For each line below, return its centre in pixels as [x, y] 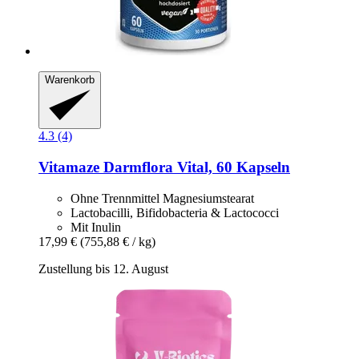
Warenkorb [70, 80]
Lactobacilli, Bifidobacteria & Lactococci [175, 212]
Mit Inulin [96, 227]
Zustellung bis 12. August [103, 268]
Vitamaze [69, 167]
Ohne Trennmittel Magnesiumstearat [162, 198]
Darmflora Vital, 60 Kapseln [195, 167]
